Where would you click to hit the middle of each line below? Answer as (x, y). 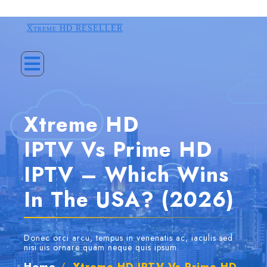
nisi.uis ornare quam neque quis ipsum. (102, 247)
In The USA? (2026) (129, 200)
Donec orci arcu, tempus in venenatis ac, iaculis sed (128, 238)
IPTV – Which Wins (126, 175)
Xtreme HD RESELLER (75, 28)
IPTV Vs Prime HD (118, 150)
